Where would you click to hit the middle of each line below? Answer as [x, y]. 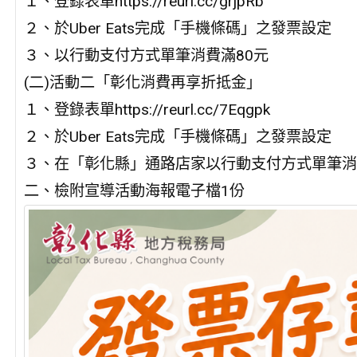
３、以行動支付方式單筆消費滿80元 [146, 56]
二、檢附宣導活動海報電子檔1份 [134, 191]
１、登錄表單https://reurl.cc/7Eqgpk [147, 110]
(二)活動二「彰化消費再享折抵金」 [142, 83]
